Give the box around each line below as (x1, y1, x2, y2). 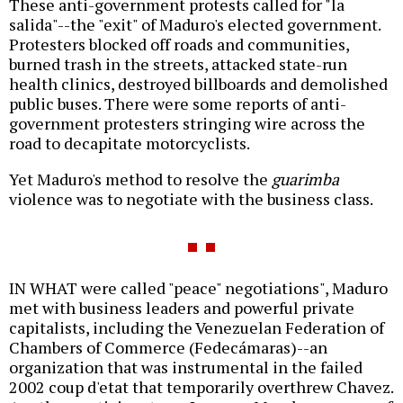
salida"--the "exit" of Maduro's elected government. (9, 13, 381, 36)
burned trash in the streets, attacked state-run (9, 53, 347, 76)
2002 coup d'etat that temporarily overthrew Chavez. (9, 376, 393, 399)
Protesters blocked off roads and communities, (9, 33, 349, 56)
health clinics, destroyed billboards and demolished (9, 73, 388, 95)
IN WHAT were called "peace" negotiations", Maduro (9, 277, 388, 300)
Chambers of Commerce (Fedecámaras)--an (9, 336, 327, 359)
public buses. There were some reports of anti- (9, 93, 346, 115)
